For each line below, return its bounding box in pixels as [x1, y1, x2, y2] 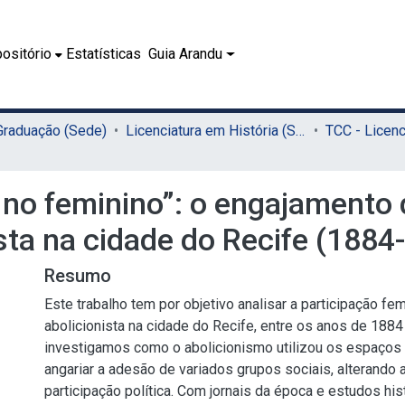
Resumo [44, 265, 111, 287]
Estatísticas [66, 45, 142, 62]
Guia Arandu [148, 45, 223, 62]
